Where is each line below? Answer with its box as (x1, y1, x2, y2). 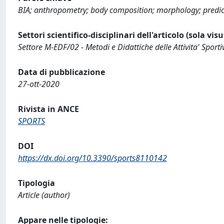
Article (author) (18, 189, 70, 200)
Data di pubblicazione (18, 66, 105, 77)
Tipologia (18, 177, 55, 188)
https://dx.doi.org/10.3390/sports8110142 (18, 152, 167, 163)
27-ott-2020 (18, 78, 59, 89)
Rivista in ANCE (18, 103, 79, 114)
